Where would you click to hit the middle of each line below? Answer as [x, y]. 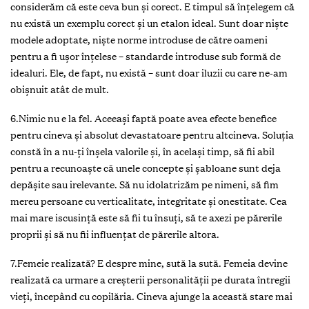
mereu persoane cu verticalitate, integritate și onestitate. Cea [149, 201]
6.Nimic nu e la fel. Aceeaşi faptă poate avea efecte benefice [143, 118]
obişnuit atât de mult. [60, 89]
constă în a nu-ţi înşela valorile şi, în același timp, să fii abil [142, 151]
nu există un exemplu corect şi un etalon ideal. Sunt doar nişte [149, 23]
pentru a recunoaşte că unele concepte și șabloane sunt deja [146, 168]
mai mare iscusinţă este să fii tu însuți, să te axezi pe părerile [146, 217]
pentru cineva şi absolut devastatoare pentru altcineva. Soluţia [152, 134]
